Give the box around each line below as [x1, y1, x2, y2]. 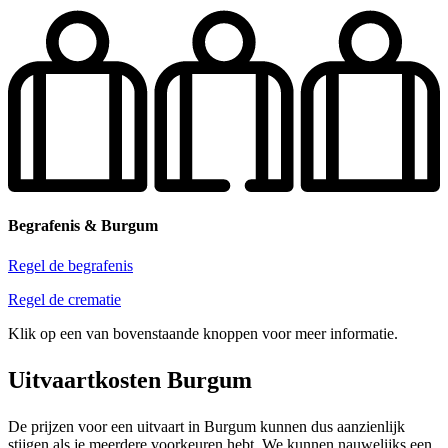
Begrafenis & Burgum [8, 217, 158, 235]
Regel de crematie [8, 290, 121, 308]
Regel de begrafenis [8, 256, 133, 274]
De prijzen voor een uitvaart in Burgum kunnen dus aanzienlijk [8, 417, 405, 435]
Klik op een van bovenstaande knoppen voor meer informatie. [8, 324, 398, 342]
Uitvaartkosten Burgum [8, 366, 252, 393]
